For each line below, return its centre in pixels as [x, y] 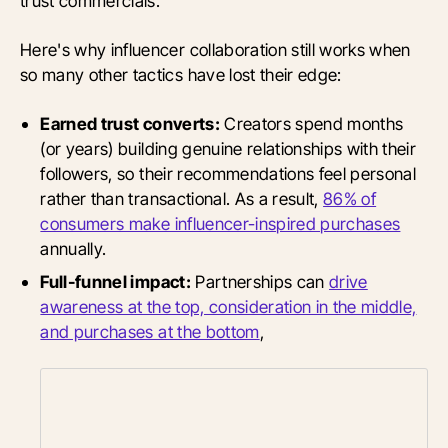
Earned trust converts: [130, 124]
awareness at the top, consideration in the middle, [228, 307]
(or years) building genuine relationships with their [228, 149]
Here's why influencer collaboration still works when [215, 50]
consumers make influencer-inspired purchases [220, 224]
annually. [73, 249]
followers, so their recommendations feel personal [228, 174]
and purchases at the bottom [150, 332]
